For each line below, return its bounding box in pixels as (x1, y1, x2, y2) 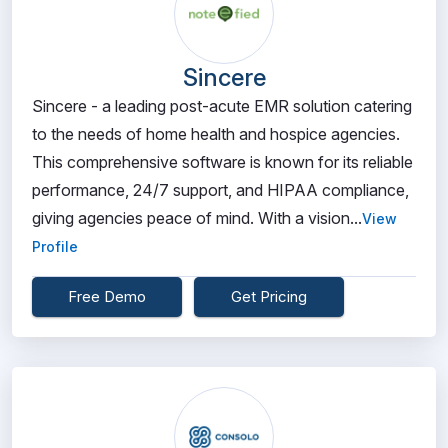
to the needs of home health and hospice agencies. (32, 124, 400, 144)
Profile (32, 238, 78, 255)
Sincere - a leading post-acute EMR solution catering (32, 96, 412, 116)
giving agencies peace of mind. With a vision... (32, 208, 362, 228)
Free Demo (68, 287, 146, 306)
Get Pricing (231, 287, 307, 306)
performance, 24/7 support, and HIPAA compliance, (32, 180, 409, 200)
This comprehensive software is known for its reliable (32, 152, 413, 172)
